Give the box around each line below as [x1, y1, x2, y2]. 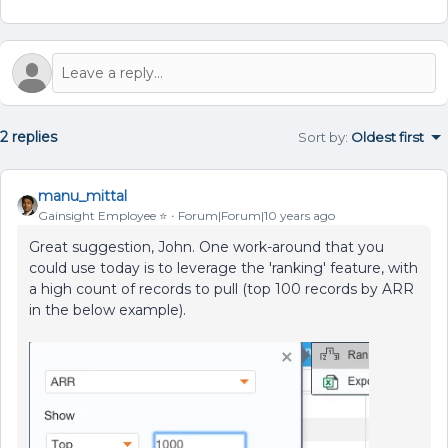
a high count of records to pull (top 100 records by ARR [29, 280, 414, 298]
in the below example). [29, 301, 186, 319]
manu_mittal [38, 187, 127, 205]
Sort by [298, 129, 345, 145]
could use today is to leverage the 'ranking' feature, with [29, 259, 418, 277]
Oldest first [351, 129, 424, 145]
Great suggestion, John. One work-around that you [29, 238, 384, 256]
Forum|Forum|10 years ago [178, 208, 335, 223]
